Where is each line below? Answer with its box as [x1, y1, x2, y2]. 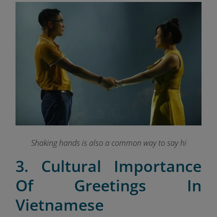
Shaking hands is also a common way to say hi [31, 137, 186, 148]
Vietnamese [15, 194, 104, 215]
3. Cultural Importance [15, 155, 201, 176]
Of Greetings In [15, 174, 201, 196]
